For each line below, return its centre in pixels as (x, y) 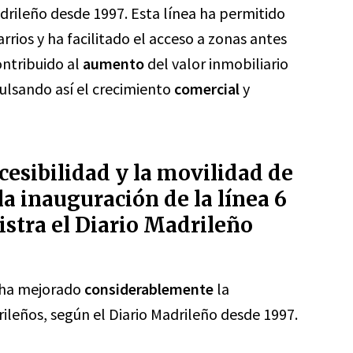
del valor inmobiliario (216, 63)
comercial (207, 89)
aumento (113, 63)
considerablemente (149, 289)
